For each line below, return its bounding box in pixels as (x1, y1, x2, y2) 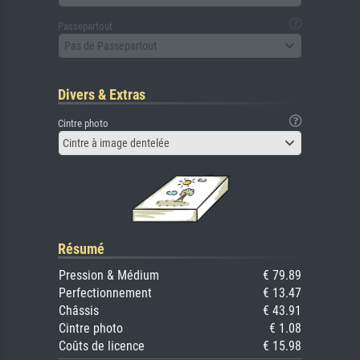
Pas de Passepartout (64, 39, 157, 52)
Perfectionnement (59, 285, 152, 301)
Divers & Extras (58, 86, 145, 104)
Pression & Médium (59, 268, 159, 284)
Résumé (58, 240, 104, 258)
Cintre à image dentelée (63, 137, 170, 150)
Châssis (59, 303, 99, 319)
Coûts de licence (59, 338, 145, 354)
